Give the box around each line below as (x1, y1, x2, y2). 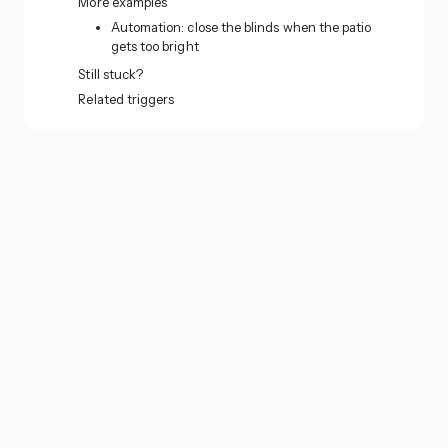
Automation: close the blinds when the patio (110, 18, 372, 35)
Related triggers (78, 90, 175, 107)
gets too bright (110, 37, 199, 54)
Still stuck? (78, 65, 144, 82)
